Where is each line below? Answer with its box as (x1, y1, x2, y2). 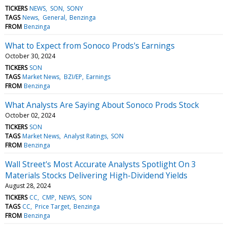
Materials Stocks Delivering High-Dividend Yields (5, 169, 187, 181)
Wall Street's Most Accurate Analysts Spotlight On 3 (5, 158, 196, 170)
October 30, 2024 (5, 51, 55, 60)
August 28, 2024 (5, 181, 51, 190)
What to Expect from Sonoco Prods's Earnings (5, 40, 175, 51)
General (42, 13, 65, 22)
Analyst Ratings (63, 131, 107, 140)
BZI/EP (63, 72, 82, 81)
